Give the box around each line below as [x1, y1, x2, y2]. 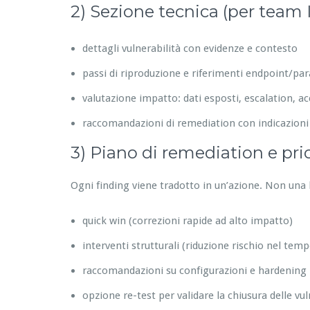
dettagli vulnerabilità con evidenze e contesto [82, 42, 298, 55]
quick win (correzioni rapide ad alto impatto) [82, 214, 293, 227]
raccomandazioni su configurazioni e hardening [82, 264, 307, 277]
